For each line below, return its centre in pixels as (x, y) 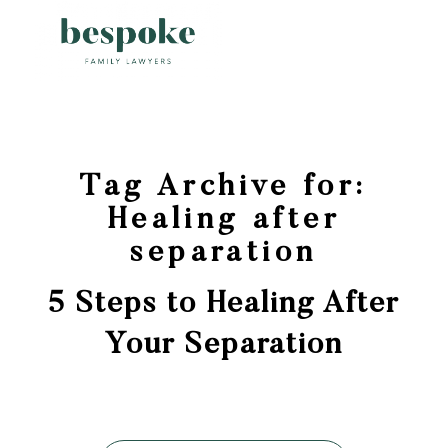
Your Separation (223, 346)
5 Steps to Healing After (224, 305)
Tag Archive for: (224, 188)
